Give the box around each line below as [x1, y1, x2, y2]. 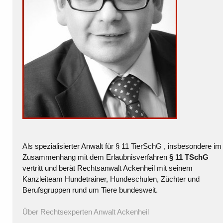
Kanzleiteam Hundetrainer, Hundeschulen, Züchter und [22, 175, 200, 184]
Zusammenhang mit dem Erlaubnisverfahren [22, 153, 169, 162]
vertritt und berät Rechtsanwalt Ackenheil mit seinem [22, 164, 193, 173]
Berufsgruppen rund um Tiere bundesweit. [22, 186, 158, 195]
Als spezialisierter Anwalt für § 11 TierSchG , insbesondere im [22, 142, 222, 151]
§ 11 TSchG [169, 153, 209, 162]
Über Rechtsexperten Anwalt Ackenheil [22, 208, 149, 217]
